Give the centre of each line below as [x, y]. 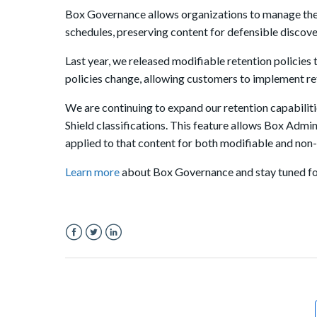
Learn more [92, 172]
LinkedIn [126, 249]
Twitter [103, 249]
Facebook [90, 249]
